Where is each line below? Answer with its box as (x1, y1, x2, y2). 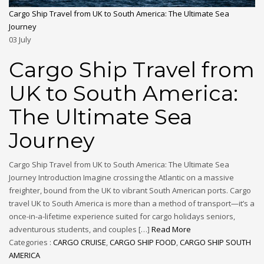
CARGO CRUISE (53, 237, 106, 248)
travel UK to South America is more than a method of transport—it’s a (9, 198, 255, 209)
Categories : (9, 237, 53, 248)
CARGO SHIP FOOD (110, 237, 176, 248)
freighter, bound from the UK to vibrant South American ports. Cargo (9, 185, 251, 196)
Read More (151, 224, 191, 235)
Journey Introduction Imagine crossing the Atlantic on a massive (9, 172, 234, 183)
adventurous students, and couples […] (9, 224, 151, 235)
